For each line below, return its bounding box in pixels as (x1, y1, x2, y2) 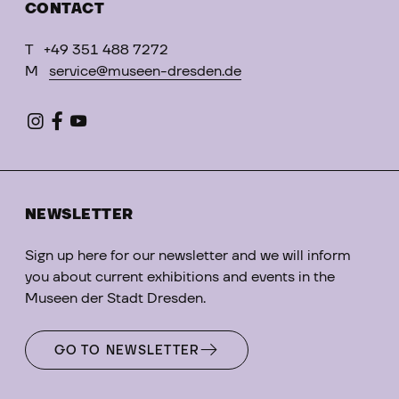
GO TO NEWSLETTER (54, 344, 199, 357)
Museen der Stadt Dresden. (25, 290, 206, 305)
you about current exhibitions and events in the (25, 269, 335, 284)
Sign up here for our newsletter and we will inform (25, 248, 351, 263)
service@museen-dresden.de (49, 63, 241, 78)
